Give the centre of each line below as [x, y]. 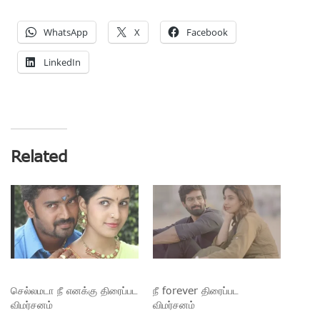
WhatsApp [66, 32]
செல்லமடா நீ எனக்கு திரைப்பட [74, 290]
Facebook [207, 32]
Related [39, 156]
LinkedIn [62, 62]
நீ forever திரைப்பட [196, 290]
